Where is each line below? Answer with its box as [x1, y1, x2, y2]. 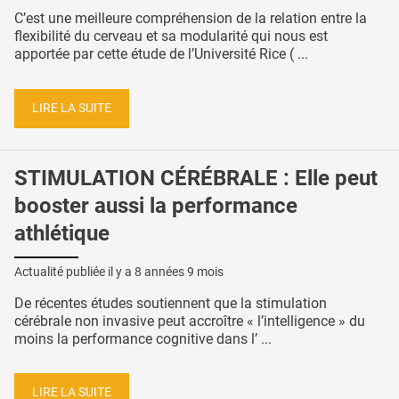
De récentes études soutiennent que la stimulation [14, 294, 327, 312]
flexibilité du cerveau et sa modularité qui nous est [14, 28, 328, 45]
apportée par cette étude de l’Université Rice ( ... [14, 45, 308, 63]
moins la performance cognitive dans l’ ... [14, 330, 272, 347]
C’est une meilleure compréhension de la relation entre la [14, 10, 367, 28]
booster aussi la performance [14, 192, 297, 218]
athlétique [14, 220, 110, 246]
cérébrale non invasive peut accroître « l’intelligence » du [14, 312, 365, 330]
